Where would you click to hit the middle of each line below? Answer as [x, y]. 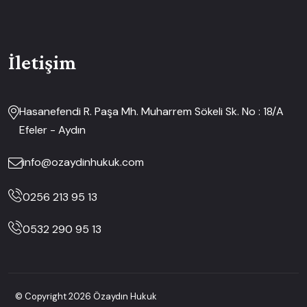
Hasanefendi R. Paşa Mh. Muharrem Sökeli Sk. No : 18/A [151, 112]
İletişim [42, 62]
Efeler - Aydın [52, 130]
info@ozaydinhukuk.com [83, 162]
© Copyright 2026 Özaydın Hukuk [86, 297]
